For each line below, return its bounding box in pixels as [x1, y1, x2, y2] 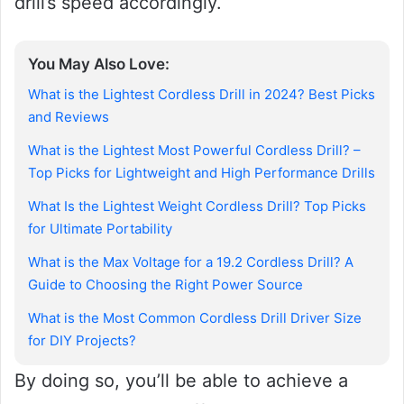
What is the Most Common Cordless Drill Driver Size [28, 308, 362, 326]
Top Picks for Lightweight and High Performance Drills [28, 163, 375, 181]
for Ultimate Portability [28, 219, 172, 237]
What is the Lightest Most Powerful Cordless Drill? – [28, 141, 361, 159]
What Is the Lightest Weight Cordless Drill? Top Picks [28, 197, 366, 215]
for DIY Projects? [28, 331, 136, 349]
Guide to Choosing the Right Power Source [28, 275, 303, 293]
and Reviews [28, 107, 109, 125]
